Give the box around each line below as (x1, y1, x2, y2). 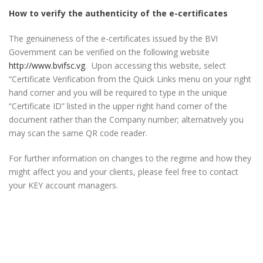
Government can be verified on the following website (9, 46, 210, 58)
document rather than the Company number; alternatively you (9, 114, 244, 125)
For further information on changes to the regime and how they (9, 153, 251, 164)
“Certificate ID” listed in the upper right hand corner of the (9, 100, 227, 112)
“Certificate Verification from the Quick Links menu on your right (9, 73, 251, 85)
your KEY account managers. (9, 180, 118, 191)
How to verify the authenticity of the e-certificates (9, 8, 228, 19)
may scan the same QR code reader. (9, 127, 147, 139)
